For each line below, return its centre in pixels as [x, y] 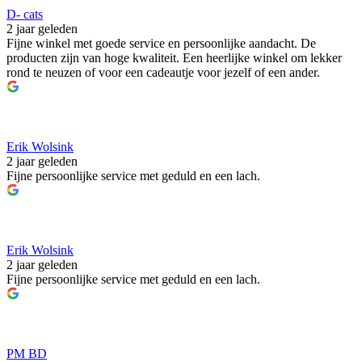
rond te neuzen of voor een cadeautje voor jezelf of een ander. [163, 72]
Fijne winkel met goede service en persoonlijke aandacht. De [161, 43]
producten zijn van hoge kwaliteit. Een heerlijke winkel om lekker [174, 58]
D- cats [25, 14]
